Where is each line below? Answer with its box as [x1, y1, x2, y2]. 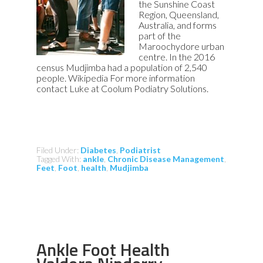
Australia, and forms [139, 19, 217, 31]
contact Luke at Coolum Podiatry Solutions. [36, 83, 213, 94]
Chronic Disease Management [107, 154, 225, 164]
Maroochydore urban [139, 41, 225, 52]
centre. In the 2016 [139, 51, 215, 62]
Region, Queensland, [139, 9, 220, 20]
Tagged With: [36, 154, 83, 164]
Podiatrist [120, 145, 161, 155]
